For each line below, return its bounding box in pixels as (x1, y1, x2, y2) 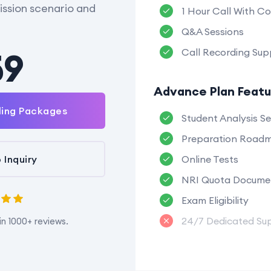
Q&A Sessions (179, 25, 244, 38)
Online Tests (179, 152, 238, 165)
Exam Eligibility (179, 194, 249, 206)
